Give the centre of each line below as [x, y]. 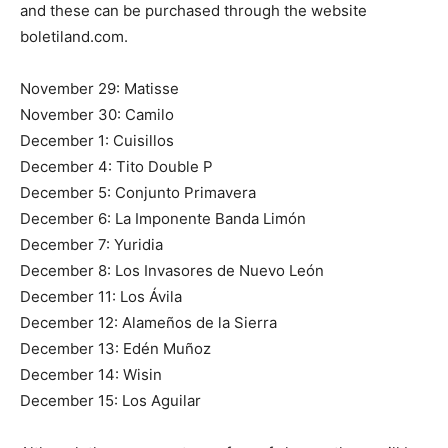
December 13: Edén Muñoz [115, 349]
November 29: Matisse [99, 89]
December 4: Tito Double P [116, 167]
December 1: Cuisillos [97, 141]
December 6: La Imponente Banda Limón [163, 219]
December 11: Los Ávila [101, 297]
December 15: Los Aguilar [110, 401]
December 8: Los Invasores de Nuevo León [172, 271]
